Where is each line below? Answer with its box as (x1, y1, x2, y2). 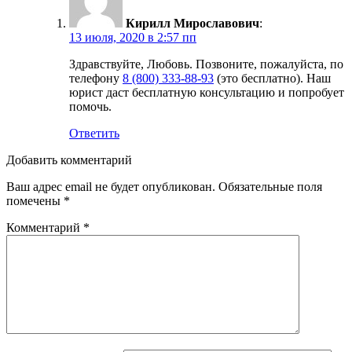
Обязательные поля (218, 179, 322, 193)
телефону (69, 71, 123, 85)
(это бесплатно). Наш (214, 71, 331, 85)
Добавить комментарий (6, 152, 132, 167)
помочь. (69, 99, 112, 113)
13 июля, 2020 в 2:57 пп (69, 30, 196, 44)
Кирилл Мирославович (126, 16, 259, 30)
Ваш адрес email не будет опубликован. (6, 179, 215, 193)
